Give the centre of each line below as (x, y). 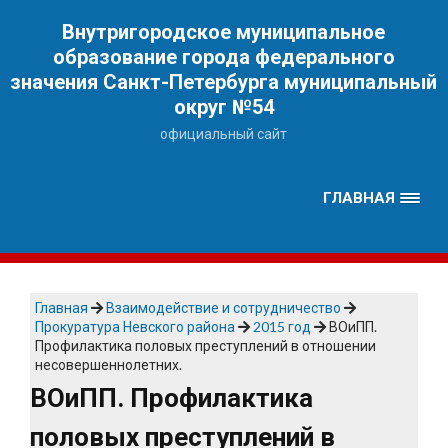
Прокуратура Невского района (135, 327)
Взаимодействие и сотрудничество (223, 308)
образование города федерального (223, 57)
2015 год (282, 327)
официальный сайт (224, 133)
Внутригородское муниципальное (224, 32)
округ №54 (223, 107)
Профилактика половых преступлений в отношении (205, 346)
